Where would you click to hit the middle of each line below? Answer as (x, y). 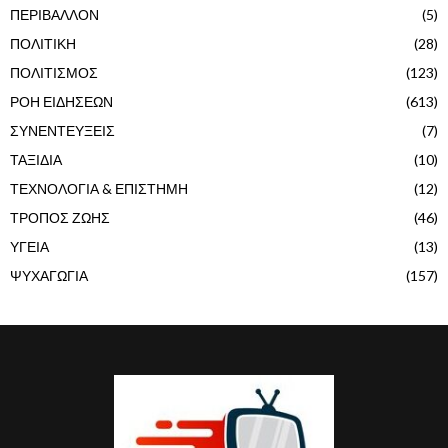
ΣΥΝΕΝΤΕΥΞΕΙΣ (62, 130)
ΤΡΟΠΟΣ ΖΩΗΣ (60, 217)
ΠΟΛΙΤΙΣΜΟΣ (54, 72)
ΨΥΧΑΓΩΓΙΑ (49, 275)
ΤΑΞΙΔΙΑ (36, 159)
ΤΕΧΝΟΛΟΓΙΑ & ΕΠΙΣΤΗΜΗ (99, 188)
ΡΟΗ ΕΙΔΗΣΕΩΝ (61, 101)
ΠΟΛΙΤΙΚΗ (43, 43)
